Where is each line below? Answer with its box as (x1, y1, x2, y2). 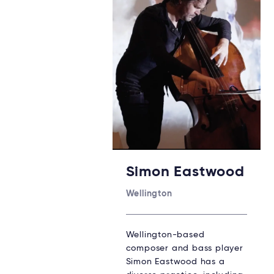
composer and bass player (125, 243, 243, 253)
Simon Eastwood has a (125, 257, 225, 266)
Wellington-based (125, 230, 205, 239)
